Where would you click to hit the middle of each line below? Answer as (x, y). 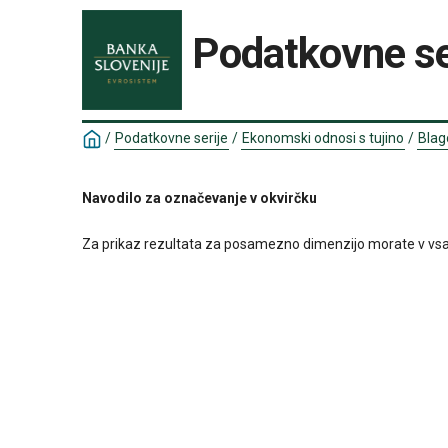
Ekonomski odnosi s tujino (323, 138)
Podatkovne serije (171, 138)
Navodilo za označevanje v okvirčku (199, 198)
